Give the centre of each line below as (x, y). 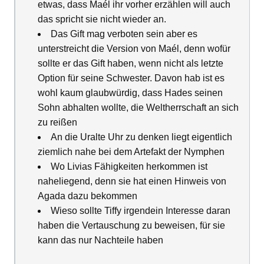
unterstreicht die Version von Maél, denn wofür (134, 49)
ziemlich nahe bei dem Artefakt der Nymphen (131, 152)
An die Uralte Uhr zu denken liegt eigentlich (141, 137)
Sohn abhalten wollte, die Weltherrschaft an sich (138, 108)
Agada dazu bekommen (88, 196)
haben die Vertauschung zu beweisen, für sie (131, 226)
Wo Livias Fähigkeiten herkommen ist (129, 167)
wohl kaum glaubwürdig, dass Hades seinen (130, 93)
